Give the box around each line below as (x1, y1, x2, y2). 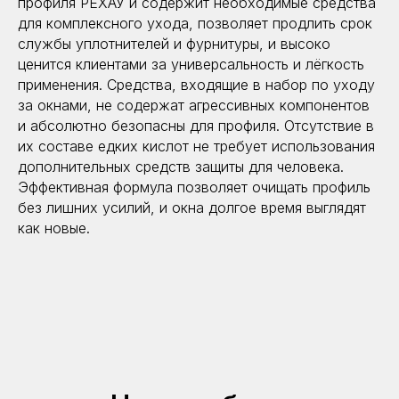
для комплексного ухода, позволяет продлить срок (18, 14, 372, 33)
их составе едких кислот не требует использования (18, 137, 375, 156)
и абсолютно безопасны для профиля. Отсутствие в (18, 117, 374, 135)
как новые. (18, 219, 90, 238)
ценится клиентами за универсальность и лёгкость (18, 55, 364, 74)
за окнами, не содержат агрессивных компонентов (18, 96, 370, 115)
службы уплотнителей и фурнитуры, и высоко (18, 35, 330, 53)
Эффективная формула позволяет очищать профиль (18, 178, 370, 197)
